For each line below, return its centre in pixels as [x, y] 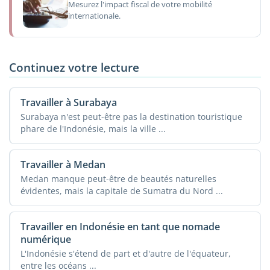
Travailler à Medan [63, 164]
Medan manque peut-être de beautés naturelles [118, 178]
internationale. [94, 16]
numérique [46, 239]
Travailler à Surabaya [68, 102]
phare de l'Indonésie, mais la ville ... [93, 128]
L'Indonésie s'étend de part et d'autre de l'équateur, [125, 253]
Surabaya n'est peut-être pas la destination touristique [131, 116]
